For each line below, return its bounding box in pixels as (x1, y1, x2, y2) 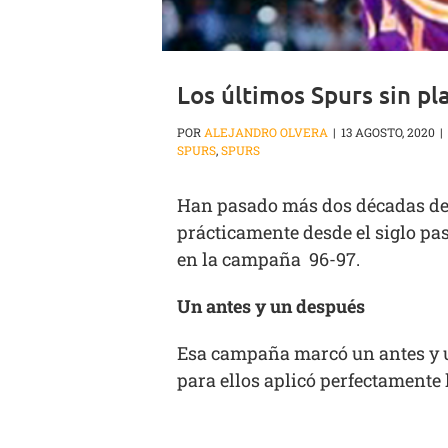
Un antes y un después (177, 294, 365, 319)
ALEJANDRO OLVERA (204, 124, 328, 141)
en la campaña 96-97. (177, 247, 360, 272)
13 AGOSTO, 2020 (341, 124, 435, 141)
